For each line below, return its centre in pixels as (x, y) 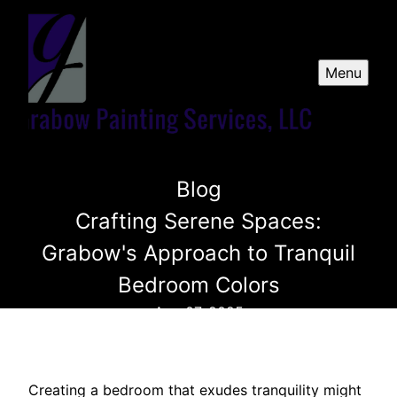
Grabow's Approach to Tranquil (198, 253)
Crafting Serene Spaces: (198, 221)
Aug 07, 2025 (198, 311)
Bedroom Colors (198, 284)
